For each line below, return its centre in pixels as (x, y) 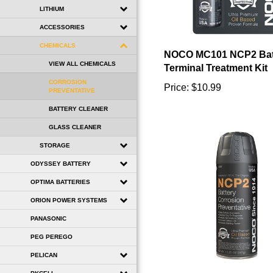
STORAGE (55, 145)
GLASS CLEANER (75, 127)
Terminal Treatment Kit (216, 55)
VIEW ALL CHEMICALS (82, 63)
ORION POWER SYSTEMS (69, 200)
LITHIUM (52, 9)
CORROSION (68, 82)
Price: (176, 74)
